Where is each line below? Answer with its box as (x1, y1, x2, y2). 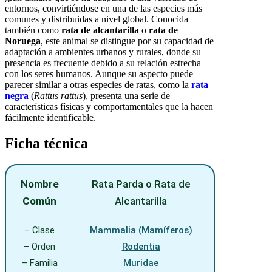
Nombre (20, 178, 59, 191)
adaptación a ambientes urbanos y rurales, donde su (5, 47, 201, 58)
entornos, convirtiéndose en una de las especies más (5, 3, 202, 14)
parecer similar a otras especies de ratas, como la (5, 80, 191, 90)
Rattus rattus (34, 90, 83, 101)
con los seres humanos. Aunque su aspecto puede (5, 69, 193, 80)
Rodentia (121, 241, 160, 253)
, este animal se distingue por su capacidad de (41, 36, 214, 47)
